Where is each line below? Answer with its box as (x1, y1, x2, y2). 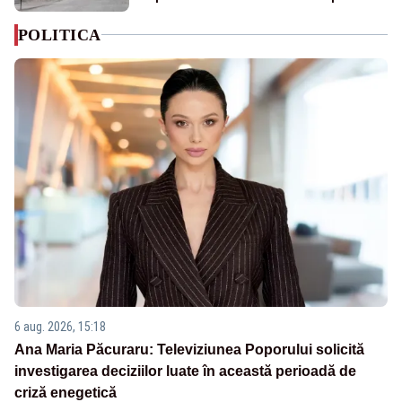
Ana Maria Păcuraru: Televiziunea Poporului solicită (14, 342, 364, 358)
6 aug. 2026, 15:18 (14, 319, 106, 335)
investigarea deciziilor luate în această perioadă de (14, 363, 356, 380)
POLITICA (18, 25, 101, 44)
